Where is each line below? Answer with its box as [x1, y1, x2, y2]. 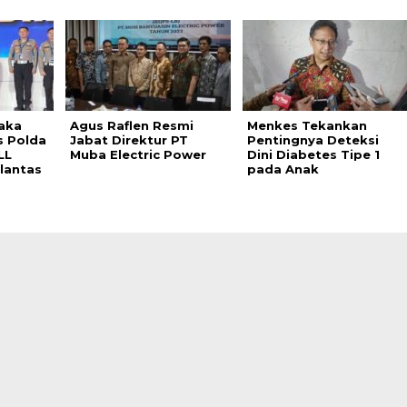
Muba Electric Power [69, 147, 206, 162]
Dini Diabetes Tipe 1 [246, 147, 380, 162]
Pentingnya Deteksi [246, 133, 379, 147]
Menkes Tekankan [246, 118, 367, 133]
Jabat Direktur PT [69, 133, 188, 147]
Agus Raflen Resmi [69, 118, 194, 133]
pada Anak [246, 162, 319, 176]
